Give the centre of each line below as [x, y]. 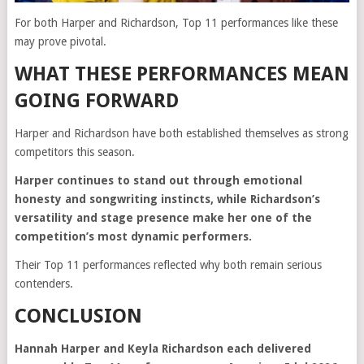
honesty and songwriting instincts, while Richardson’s [167, 199]
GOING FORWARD [96, 100]
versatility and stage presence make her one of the [163, 217]
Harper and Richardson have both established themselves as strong [181, 133]
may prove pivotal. [60, 41]
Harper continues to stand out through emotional [158, 180]
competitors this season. [74, 152]
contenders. [43, 283]
